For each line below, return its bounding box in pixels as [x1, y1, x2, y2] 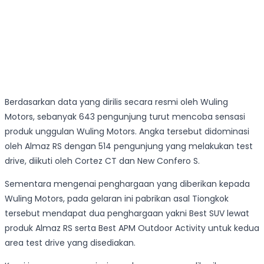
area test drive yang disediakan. [5, 237, 136, 249]
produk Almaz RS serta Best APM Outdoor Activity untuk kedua [5, 222, 259, 235]
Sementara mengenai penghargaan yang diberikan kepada [5, 178, 250, 190]
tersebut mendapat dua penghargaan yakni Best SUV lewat [5, 207, 249, 220]
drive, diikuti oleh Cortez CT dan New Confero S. [5, 155, 200, 167]
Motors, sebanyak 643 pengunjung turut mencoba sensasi [5, 111, 245, 123]
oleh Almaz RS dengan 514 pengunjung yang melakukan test [5, 140, 253, 153]
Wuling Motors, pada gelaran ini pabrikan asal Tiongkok [5, 193, 229, 205]
